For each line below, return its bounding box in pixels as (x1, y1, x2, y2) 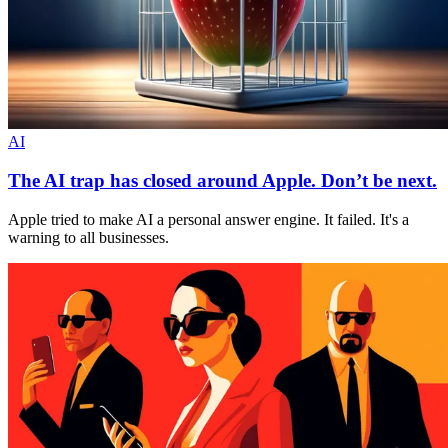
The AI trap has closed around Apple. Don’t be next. (8, 170, 437, 192)
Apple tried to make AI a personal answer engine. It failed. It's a (8, 210, 409, 228)
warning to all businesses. (8, 228, 169, 246)
